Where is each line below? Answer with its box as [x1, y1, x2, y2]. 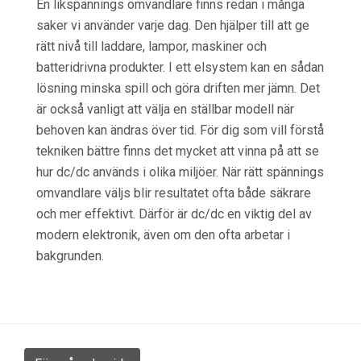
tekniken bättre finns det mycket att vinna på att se [36, 143, 319, 159]
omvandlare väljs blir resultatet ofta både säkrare [36, 185, 311, 201]
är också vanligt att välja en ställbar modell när [36, 102, 294, 117]
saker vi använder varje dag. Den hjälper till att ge [36, 18, 309, 33]
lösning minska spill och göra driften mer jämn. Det [36, 81, 320, 96]
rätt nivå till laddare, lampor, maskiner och [36, 39, 267, 54]
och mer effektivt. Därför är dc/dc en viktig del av [36, 206, 312, 222]
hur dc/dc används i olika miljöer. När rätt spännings [36, 164, 324, 180]
